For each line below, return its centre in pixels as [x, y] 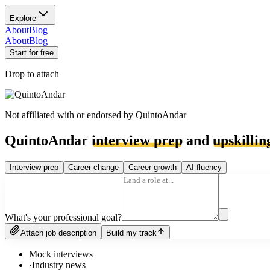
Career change [93, 167]
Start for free [32, 53]
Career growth [152, 167]
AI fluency [204, 167]
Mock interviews [61, 254]
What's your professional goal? [63, 217]
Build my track [131, 233]
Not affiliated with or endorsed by [70, 115]
